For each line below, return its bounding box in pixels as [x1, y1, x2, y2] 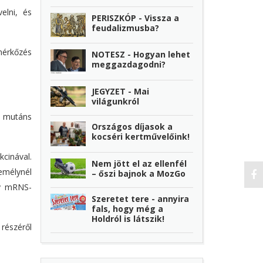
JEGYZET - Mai [92, 86, 150, 97]
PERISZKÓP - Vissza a [92, 12, 180, 23]
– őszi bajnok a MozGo [92, 167, 186, 179]
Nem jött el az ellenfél [92, 157, 187, 169]
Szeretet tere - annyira [92, 193, 190, 204]
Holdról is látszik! [92, 213, 165, 224]
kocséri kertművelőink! [92, 131, 190, 143]
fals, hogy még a [92, 203, 164, 214]
